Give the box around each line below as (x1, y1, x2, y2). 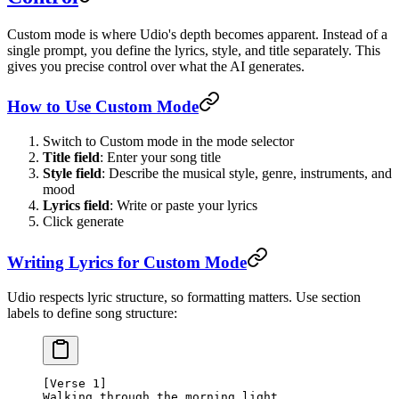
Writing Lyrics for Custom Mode (7, 252, 247, 272)
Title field (43, 150, 100, 166)
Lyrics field (43, 198, 110, 214)
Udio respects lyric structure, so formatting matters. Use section (7, 289, 361, 305)
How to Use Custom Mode (7, 97, 199, 117)
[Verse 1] (43, 376, 107, 390)
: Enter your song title (100, 150, 221, 166)
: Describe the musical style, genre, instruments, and (102, 166, 392, 182)
